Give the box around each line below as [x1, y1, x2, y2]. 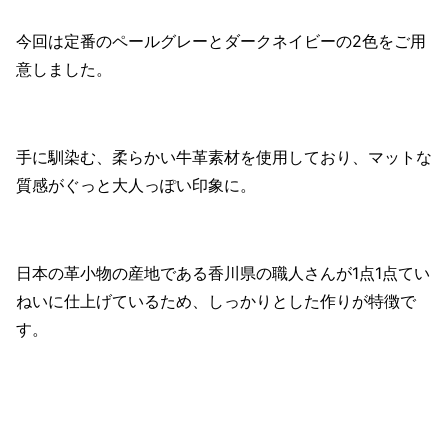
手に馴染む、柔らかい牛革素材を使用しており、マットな [16, 146, 432, 167]
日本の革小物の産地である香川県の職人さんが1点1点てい [16, 262, 430, 283]
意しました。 [16, 58, 112, 79]
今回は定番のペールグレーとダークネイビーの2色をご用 [16, 30, 426, 51]
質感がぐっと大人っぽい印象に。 [16, 174, 256, 195]
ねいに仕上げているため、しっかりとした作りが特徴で [16, 290, 416, 311]
